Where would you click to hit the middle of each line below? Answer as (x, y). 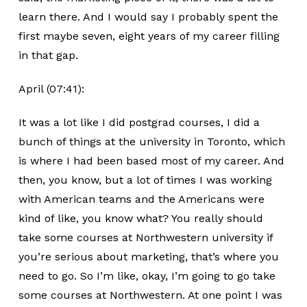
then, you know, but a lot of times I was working (145, 180)
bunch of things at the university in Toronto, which (151, 142)
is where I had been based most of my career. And (151, 161)
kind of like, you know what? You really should (140, 218)
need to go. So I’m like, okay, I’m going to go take (147, 276)
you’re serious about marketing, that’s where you (148, 257)
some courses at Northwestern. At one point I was (150, 295)
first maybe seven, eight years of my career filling (149, 36)
